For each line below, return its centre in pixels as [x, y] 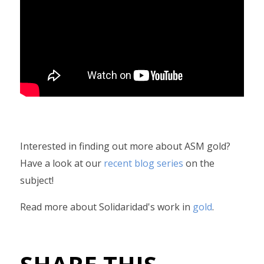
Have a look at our [62, 163]
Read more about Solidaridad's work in [106, 207]
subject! [37, 180]
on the [199, 163]
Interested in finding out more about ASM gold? [125, 146]
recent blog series [143, 163]
